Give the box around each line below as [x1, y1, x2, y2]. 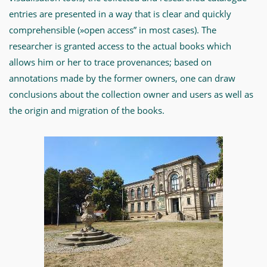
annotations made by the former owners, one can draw [9, 72, 235, 84]
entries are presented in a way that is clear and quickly [9, 8, 231, 20]
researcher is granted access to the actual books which [9, 40, 231, 52]
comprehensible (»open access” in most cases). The [9, 24, 216, 36]
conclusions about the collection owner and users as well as [9, 88, 253, 100]
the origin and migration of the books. [9, 104, 164, 116]
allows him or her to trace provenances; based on [9, 56, 212, 68]
